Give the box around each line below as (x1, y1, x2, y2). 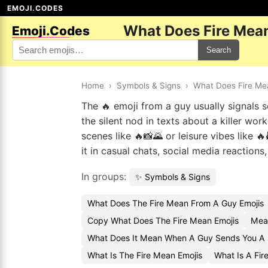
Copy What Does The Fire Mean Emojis (87, 215, 239, 226)
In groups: (81, 170, 129, 182)
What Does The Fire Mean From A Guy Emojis (87, 198, 264, 208)
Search (206, 45, 231, 54)
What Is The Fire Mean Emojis (87, 250, 202, 260)
